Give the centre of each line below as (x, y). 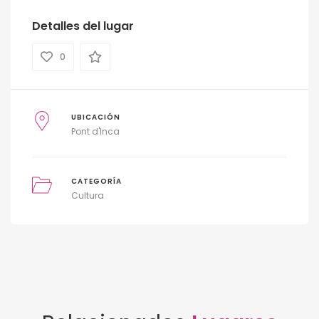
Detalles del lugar (83, 26)
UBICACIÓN (95, 117)
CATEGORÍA (96, 182)
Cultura (87, 196)
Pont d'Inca (95, 132)
